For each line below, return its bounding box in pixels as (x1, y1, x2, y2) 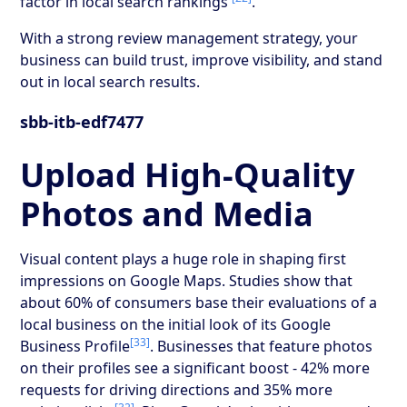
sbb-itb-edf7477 (20, 110, 144, 133)
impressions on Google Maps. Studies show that (20, 270, 353, 291)
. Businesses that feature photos (150, 335, 373, 356)
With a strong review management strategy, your (20, 27, 359, 48)
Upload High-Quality (20, 152, 355, 197)
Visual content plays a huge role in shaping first (20, 248, 347, 269)
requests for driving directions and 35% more (20, 379, 333, 400)
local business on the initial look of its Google (20, 313, 332, 334)
